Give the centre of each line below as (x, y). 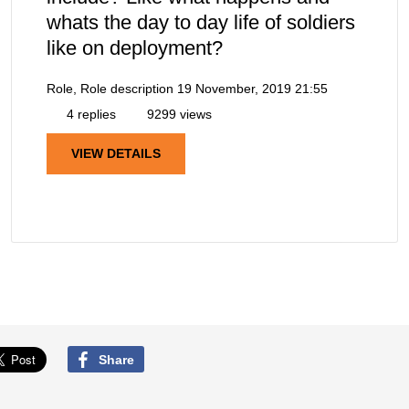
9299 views (178, 115)
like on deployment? (135, 48)
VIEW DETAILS (116, 154)
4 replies (89, 115)
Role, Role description (110, 89)
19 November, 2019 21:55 (252, 89)
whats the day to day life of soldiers (201, 23)
